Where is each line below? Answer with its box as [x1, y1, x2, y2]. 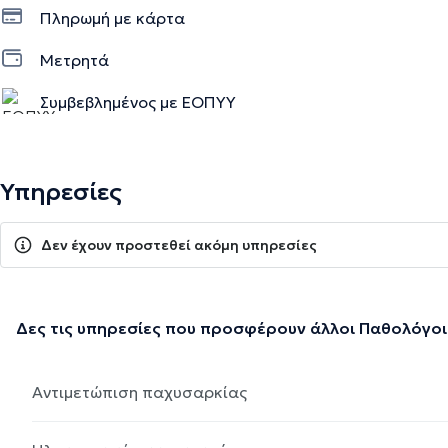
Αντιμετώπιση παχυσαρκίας [32, 381, 247, 402]
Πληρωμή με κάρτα [40, 7, 185, 28]
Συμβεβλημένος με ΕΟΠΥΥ [40, 91, 236, 112]
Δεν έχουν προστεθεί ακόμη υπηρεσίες [41, 235, 317, 254]
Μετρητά [40, 49, 109, 70]
